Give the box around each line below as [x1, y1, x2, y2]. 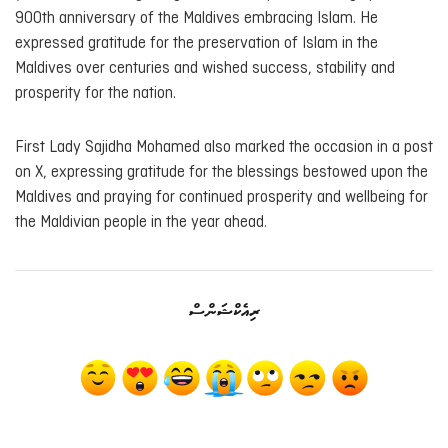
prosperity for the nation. [15, 84, 176, 102]
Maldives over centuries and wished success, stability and [15, 59, 395, 77]
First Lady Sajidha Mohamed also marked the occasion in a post [15, 139, 433, 157]
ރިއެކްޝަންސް [188, 303, 260, 321]
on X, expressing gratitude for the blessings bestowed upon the [15, 164, 428, 182]
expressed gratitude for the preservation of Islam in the [15, 34, 378, 52]
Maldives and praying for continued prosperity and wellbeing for [15, 189, 428, 207]
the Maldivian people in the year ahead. [15, 214, 267, 232]
